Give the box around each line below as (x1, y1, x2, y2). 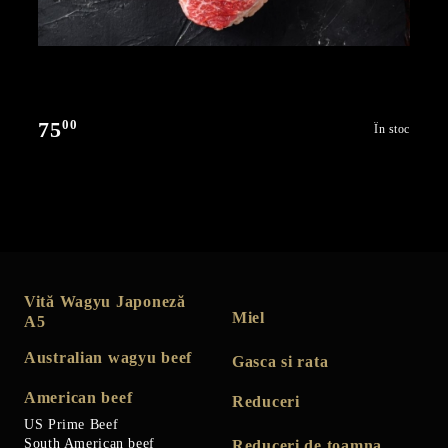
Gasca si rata (232, 352, 329, 370)
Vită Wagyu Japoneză (24, 292, 186, 310)
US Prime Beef (24, 416, 119, 432)
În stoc (374, 122, 410, 137)
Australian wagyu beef (24, 348, 193, 366)
